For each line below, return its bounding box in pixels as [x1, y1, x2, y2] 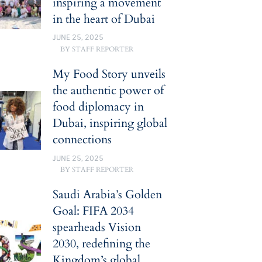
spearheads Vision [52, 219, 141, 236]
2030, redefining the [52, 236, 150, 252]
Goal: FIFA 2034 [52, 203, 134, 219]
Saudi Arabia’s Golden [52, 187, 162, 203]
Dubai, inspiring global [52, 115, 167, 132]
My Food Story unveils [52, 66, 166, 82]
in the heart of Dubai [52, 11, 155, 27]
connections [52, 132, 112, 148]
